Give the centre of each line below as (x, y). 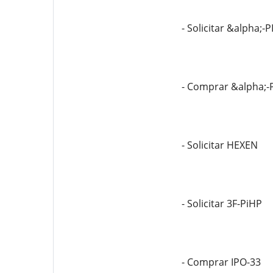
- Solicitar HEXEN (219, 145)
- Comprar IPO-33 (221, 262)
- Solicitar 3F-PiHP (222, 204)
